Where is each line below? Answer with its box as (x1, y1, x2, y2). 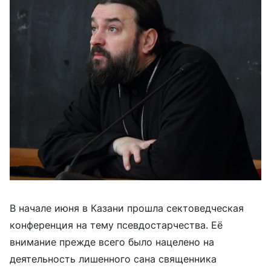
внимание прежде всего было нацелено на (10, 236, 214, 249)
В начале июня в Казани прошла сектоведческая (10, 202, 244, 215)
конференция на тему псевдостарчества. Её (10, 219, 223, 232)
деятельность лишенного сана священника (10, 253, 217, 266)
